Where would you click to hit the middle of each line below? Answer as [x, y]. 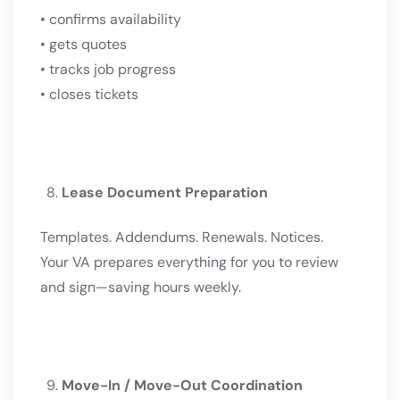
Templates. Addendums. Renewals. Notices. [182, 237]
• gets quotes [83, 45]
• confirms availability [111, 20]
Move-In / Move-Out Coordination [182, 386]
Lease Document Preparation [165, 193]
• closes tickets [89, 95]
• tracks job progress [108, 70]
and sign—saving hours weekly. [141, 287]
